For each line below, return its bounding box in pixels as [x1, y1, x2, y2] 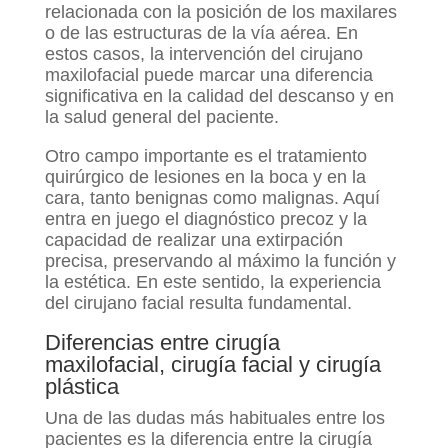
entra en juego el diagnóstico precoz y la [44, 209, 367, 230]
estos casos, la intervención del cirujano [44, 44, 363, 65]
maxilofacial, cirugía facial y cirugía [44, 352, 381, 378]
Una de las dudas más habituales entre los [44, 408, 385, 429]
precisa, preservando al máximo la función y [44, 251, 396, 272]
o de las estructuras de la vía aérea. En [44, 23, 358, 44]
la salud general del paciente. [44, 107, 279, 128]
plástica [44, 374, 119, 400]
